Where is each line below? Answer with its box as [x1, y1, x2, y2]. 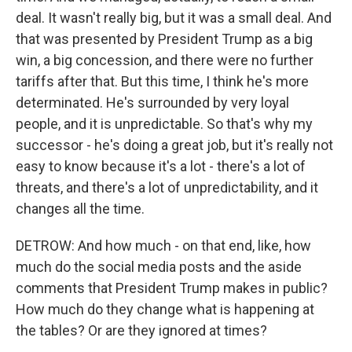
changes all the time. [16, 200, 145, 217]
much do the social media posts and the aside [16, 258, 302, 275]
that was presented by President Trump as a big [16, 31, 313, 47]
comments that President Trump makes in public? [16, 280, 328, 296]
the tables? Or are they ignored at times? [16, 322, 267, 339]
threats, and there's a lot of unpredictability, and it [16, 179, 318, 196]
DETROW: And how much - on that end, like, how [16, 237, 311, 254]
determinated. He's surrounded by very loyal [16, 94, 289, 111]
